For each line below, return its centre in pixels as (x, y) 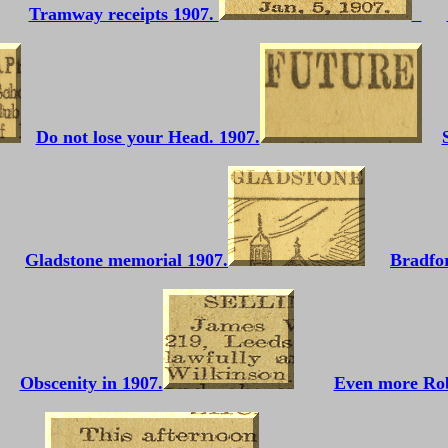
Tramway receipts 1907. (123, 14)
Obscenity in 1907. (91, 383)
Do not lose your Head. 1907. (147, 137)
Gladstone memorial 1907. (126, 260)
